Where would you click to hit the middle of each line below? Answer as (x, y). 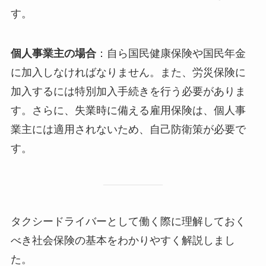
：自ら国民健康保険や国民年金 (171, 54)
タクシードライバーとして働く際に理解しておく (128, 221)
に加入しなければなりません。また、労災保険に (128, 73)
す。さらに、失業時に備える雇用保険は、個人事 (128, 111)
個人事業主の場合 (53, 54)
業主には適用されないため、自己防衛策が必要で (128, 130)
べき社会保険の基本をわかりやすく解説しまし (123, 240)
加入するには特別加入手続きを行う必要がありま (128, 92)
